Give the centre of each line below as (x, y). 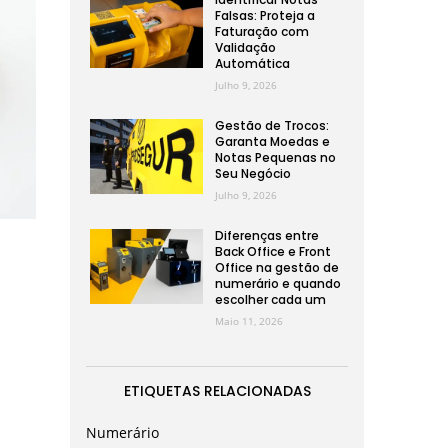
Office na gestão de (276, 267)
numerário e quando (277, 283)
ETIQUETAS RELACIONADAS (217, 391)
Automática (252, 63)
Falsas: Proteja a (264, 15)
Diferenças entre (266, 235)
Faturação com (261, 31)
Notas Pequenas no (275, 157)
